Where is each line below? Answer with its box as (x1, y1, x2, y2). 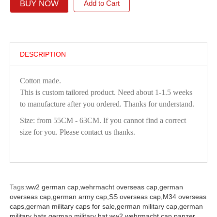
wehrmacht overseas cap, (80, 183, 159, 191)
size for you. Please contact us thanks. (19, 128, 135, 136)
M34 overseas (162, 193, 206, 201)
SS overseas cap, (108, 193, 163, 201)
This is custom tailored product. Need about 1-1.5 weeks (19, 88, 192, 96)
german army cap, (52, 193, 109, 201)
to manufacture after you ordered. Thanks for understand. (19, 100, 194, 108)
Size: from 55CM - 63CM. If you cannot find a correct (19, 116, 186, 124)
